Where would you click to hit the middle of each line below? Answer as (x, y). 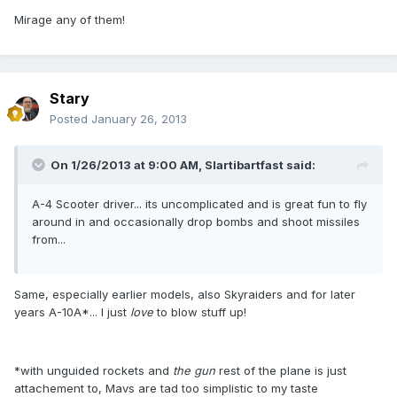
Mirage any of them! (70, 20)
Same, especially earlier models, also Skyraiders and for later (185, 295)
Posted (70, 119)
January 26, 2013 (139, 119)
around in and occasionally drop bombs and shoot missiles (196, 222)
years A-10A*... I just (72, 312)
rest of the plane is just (281, 371)
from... (49, 240)
